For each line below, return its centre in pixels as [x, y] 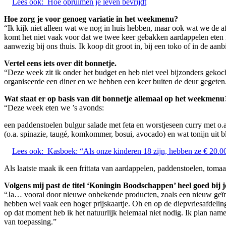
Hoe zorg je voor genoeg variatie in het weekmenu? [91, 19]
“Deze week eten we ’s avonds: [54, 107]
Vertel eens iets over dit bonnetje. [60, 63]
